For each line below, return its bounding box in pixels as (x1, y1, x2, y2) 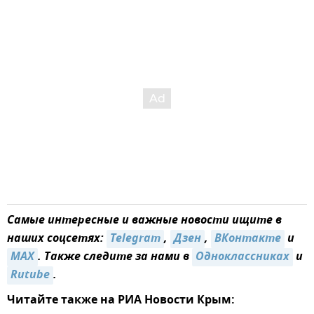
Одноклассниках (196, 247, 289, 266)
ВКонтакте (214, 229, 281, 248)
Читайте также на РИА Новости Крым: (7, 291, 235, 310)
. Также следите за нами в (38, 247, 192, 266)
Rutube (11, 266, 50, 285)
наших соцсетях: (7, 229, 107, 248)
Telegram (110, 229, 161, 248)
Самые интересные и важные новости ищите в (7, 211, 282, 230)
